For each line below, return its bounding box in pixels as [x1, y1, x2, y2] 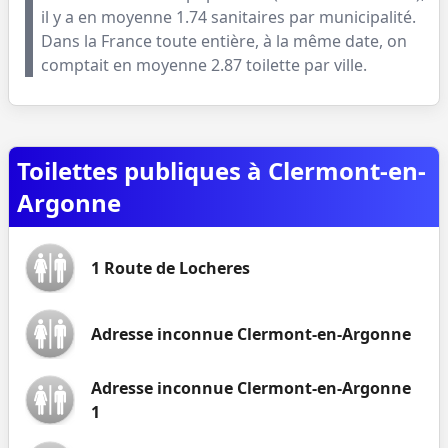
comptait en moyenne [41, 54, 211, 76]
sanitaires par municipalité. [207, 6, 416, 28]
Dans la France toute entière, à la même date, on [41, 30, 407, 52]
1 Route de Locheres [91, 257, 250, 279]
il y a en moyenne [41, 6, 176, 28]
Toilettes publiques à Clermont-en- [17, 154, 426, 187]
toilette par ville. [246, 54, 367, 76]
